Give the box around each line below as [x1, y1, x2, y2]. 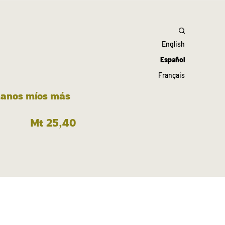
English [162, 40, 185, 49]
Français [158, 71, 185, 80]
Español [160, 55, 185, 64]
